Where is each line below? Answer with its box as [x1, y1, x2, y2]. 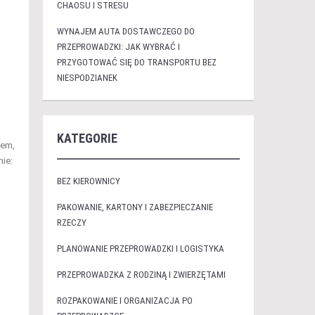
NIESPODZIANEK [56, 72, 117, 83]
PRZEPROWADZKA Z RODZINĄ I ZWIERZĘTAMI [56, 269, 226, 280]
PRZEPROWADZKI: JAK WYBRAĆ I [56, 41, 180, 52]
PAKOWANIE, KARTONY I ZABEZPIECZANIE [56, 202, 213, 212]
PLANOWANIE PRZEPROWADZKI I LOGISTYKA [56, 243, 224, 254]
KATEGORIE [56, 131, 117, 146]
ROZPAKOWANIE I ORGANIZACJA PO [56, 295, 193, 306]
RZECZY [56, 217, 86, 228]
